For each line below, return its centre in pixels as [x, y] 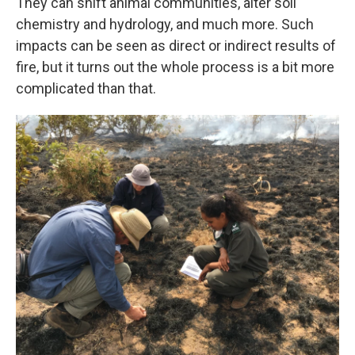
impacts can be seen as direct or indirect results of [176, 45]
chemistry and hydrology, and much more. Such [165, 24]
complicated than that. [86, 88]
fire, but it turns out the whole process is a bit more [175, 67]
